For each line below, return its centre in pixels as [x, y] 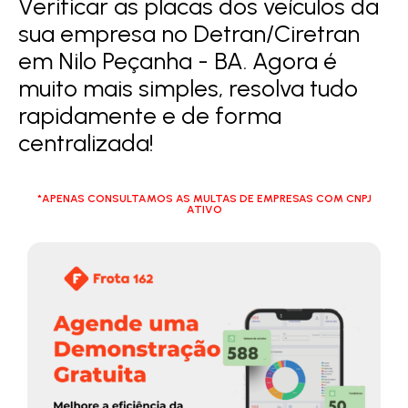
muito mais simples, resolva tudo [188, 88]
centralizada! [86, 143]
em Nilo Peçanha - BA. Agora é [178, 61]
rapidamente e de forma [150, 115]
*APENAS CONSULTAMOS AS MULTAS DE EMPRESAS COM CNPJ [204, 198]
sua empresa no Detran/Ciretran [189, 33]
